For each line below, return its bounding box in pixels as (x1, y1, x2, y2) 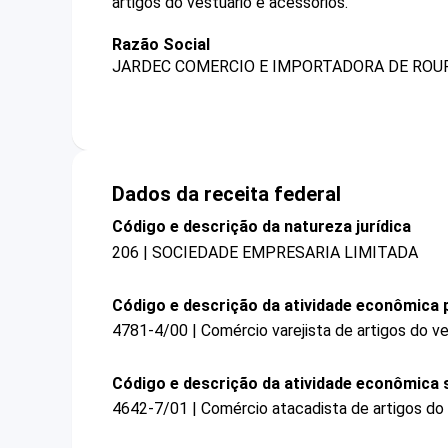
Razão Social (112, 35, 210, 54)
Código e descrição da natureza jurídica (112, 217, 411, 237)
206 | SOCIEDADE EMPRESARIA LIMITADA (112, 242, 418, 262)
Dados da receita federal (112, 182, 341, 207)
